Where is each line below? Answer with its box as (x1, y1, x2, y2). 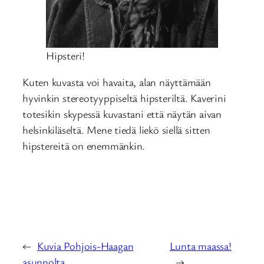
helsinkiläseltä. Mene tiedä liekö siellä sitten (22, 123, 210, 137)
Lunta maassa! (169, 238, 232, 253)
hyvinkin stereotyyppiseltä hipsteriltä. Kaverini (22, 91, 226, 105)
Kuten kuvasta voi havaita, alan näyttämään (22, 75, 211, 90)
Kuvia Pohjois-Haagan (37, 238, 134, 253)
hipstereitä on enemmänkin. (22, 138, 146, 153)
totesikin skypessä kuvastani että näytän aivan (22, 107, 222, 121)
